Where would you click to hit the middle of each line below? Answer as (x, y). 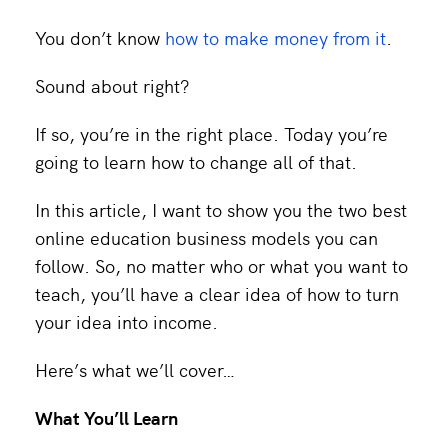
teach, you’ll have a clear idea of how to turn (217, 294)
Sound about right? (112, 86)
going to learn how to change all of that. (196, 162)
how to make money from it (275, 38)
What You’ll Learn (106, 418)
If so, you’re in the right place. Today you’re (211, 134)
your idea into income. (126, 322)
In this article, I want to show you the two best (221, 210)
